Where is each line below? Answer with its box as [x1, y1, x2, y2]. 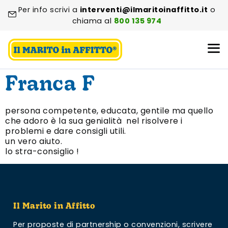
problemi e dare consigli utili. [5, 125, 126, 137]
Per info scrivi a [18, 5, 80, 15]
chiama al [72, 16, 114, 26]
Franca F [5, 75, 95, 96]
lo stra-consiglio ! [5, 145, 79, 157]
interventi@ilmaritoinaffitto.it [79, 5, 208, 15]
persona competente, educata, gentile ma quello [5, 104, 213, 117]
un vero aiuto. [5, 135, 62, 147]
